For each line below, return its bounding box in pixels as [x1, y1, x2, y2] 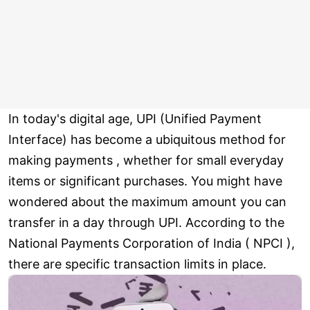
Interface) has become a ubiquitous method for [8, 132, 286, 147]
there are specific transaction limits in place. [8, 257, 266, 272]
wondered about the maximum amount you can [8, 194, 286, 210]
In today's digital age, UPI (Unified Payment [8, 111, 262, 127]
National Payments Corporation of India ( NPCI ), [8, 236, 295, 251]
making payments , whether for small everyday [8, 153, 284, 168]
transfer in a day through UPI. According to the [8, 215, 284, 230]
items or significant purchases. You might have [8, 174, 282, 189]
